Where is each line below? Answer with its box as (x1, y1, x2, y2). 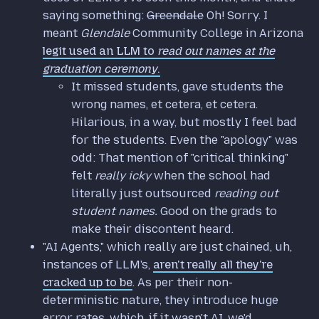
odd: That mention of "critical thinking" (71, 150, 288, 164)
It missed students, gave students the (71, 79, 283, 93)
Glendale (80, 26, 130, 40)
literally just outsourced (71, 186, 214, 200)
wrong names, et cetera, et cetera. (71, 97, 258, 111)
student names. (71, 204, 157, 218)
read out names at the (157, 43, 275, 58)
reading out (214, 186, 278, 200)
